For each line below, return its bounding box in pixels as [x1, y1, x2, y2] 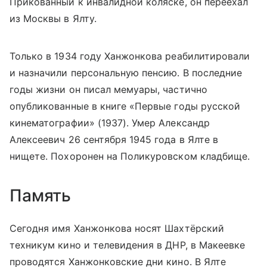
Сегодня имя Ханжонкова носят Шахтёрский [10, 222, 224, 235]
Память [10, 185, 72, 206]
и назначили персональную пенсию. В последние [10, 67, 243, 79]
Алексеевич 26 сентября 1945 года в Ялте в [10, 133, 218, 146]
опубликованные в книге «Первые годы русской [10, 100, 241, 113]
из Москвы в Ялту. [10, 13, 97, 25]
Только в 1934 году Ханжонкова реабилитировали [10, 50, 250, 63]
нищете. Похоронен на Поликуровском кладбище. [10, 150, 250, 163]
